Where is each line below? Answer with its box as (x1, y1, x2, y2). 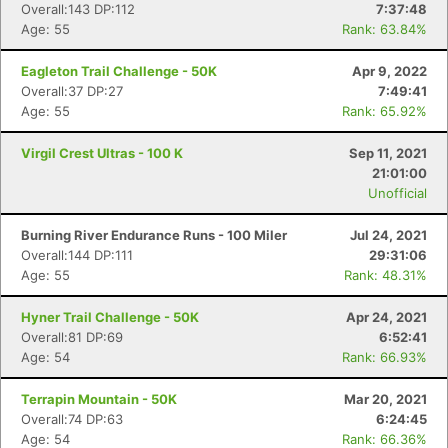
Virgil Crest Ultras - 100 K (21, 145, 183, 161)
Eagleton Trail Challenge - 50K (21, 63, 217, 79)
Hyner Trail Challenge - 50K (21, 309, 199, 325)
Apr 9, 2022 (352, 63, 427, 79)
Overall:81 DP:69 (21, 329, 123, 345)
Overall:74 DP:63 (21, 411, 123, 427)
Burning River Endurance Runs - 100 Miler (21, 227, 287, 243)
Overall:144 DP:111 (21, 247, 133, 263)
